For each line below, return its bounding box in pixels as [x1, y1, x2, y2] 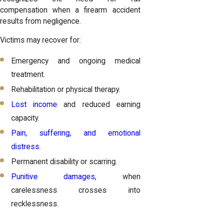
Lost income [11, 100, 58, 109]
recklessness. [11, 200, 59, 209]
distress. [11, 142, 41, 152]
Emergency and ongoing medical [11, 56, 140, 65]
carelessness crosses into [11, 186, 140, 195]
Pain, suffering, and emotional [11, 129, 140, 138]
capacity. [11, 114, 40, 123]
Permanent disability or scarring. [11, 157, 118, 167]
